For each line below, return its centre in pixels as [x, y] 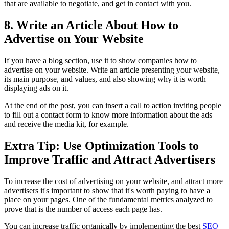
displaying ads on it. [36, 88]
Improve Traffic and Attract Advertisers [110, 159]
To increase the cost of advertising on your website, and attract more [113, 181]
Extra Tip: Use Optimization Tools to [101, 145]
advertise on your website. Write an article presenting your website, [112, 70]
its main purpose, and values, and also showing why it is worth [105, 79]
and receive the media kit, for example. [67, 124]
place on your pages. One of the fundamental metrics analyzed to [108, 199]
